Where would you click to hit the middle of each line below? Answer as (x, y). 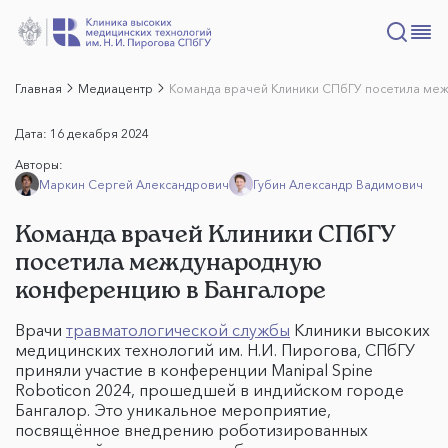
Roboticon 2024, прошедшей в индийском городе (209, 390)
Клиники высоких (360, 330)
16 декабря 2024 (99, 133)
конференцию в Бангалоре (170, 289)
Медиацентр (116, 88)
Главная (39, 88)
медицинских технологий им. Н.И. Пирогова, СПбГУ (215, 350)
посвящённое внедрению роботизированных (191, 430)
